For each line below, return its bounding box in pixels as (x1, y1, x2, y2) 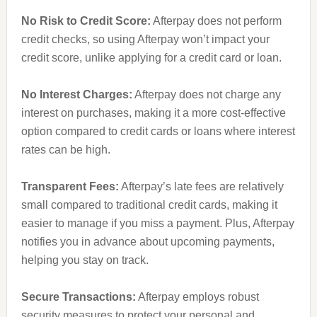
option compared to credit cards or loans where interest (21, 125, 295, 138)
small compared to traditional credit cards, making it (21, 199, 277, 212)
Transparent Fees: (21, 180, 119, 193)
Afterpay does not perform (150, 15, 282, 28)
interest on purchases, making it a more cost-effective (21, 107, 286, 120)
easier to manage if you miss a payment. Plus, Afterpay (21, 217, 294, 230)
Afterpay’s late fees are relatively (118, 180, 284, 193)
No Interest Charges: (21, 88, 132, 101)
